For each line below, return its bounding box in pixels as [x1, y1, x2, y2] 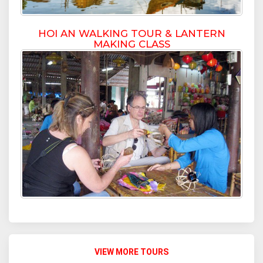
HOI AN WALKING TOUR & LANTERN [38, 28, 225, 40]
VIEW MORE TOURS [95, 247, 168, 257]
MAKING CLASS [93, 38, 170, 50]
